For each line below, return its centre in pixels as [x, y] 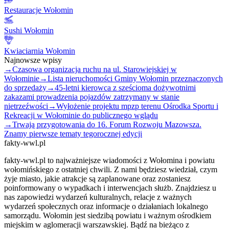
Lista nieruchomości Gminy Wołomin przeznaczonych [135, 78]
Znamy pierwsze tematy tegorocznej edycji [73, 133]
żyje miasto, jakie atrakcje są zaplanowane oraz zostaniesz [97, 178]
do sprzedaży [25, 87]
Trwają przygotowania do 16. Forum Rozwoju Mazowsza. [107, 124]
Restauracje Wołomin [39, 10]
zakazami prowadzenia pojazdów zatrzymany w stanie [92, 97]
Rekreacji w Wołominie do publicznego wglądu [81, 115]
